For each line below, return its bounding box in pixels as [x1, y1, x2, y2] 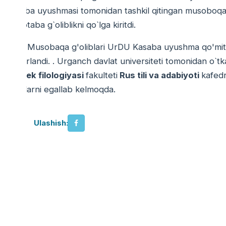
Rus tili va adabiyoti [118, 70, 202, 81]
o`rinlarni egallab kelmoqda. [7, 84, 116, 95]
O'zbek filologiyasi [7, 70, 86, 81]
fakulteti [86, 70, 118, 81]
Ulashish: [34, 118, 68, 128]
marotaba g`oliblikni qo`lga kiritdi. [7, 20, 136, 30]
